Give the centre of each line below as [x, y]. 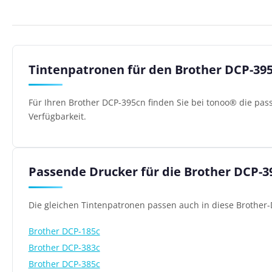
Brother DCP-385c [64, 263]
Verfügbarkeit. [57, 117]
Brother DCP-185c [64, 231]
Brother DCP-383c [64, 247]
